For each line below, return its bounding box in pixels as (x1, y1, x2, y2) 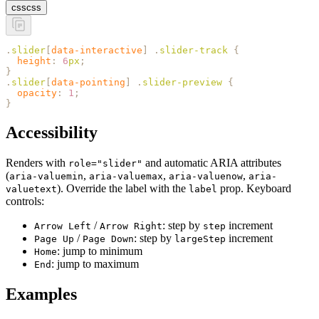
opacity (6, 87, 57, 98)
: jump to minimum (57, 244, 142, 257)
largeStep (174, 233, 226, 244)
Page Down (83, 233, 134, 244)
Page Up (34, 233, 74, 244)
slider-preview (142, 76, 222, 88)
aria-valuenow (169, 170, 243, 182)
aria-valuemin (9, 170, 83, 182)
